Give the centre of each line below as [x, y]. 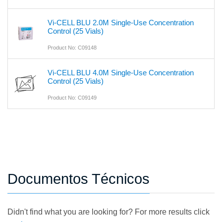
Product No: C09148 [72, 48]
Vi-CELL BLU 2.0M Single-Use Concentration [121, 23]
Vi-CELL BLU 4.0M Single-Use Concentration [121, 73]
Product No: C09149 [72, 98]
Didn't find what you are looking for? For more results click [109, 212]
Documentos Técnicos [79, 179]
